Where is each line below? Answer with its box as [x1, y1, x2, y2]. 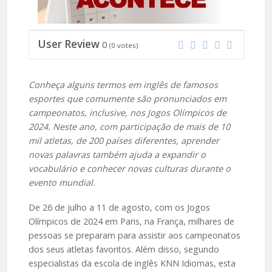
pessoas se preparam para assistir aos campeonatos [28, 229, 240, 241]
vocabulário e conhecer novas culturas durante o [28, 163, 231, 174]
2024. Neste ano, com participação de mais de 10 [28, 121, 230, 132]
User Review [38, 37, 100, 51]
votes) [115, 41, 138, 50]
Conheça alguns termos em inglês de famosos [28, 79, 218, 90]
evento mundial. [28, 177, 95, 188]
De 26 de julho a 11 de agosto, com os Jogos [28, 201, 210, 213]
